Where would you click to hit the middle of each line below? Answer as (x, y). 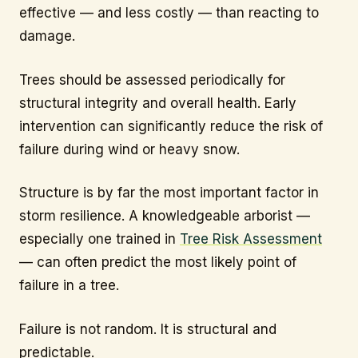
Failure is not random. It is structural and (148, 329)
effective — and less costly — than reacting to (169, 13)
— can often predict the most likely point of (158, 263)
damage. (47, 36)
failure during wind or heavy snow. (129, 149)
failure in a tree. (69, 286)
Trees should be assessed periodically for (152, 80)
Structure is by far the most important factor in (169, 193)
